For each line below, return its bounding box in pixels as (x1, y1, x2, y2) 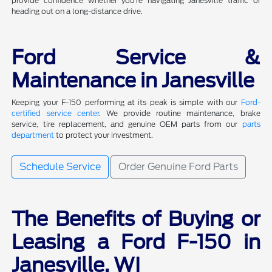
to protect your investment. (54, 131, 154, 140)
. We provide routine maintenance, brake (98, 109, 260, 118)
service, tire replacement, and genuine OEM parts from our (12, 120, 242, 129)
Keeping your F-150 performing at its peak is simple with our (12, 98, 241, 107)
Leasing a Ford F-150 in (12, 230, 260, 254)
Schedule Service (19, 161, 101, 173)
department (12, 131, 55, 140)
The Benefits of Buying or (12, 207, 260, 231)
